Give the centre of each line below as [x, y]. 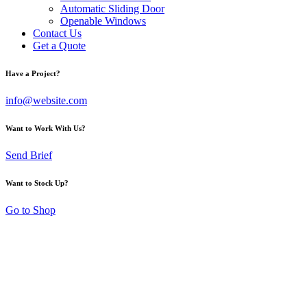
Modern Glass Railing [153, 250]
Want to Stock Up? [37, 183]
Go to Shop [30, 210]
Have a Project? [33, 73]
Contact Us [57, 33]
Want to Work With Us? [46, 128]
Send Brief [29, 155]
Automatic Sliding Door [112, 9]
